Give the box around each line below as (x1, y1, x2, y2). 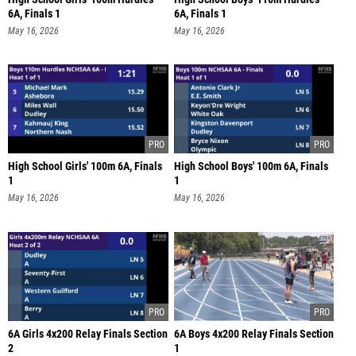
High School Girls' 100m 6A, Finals (8, 160, 162, 174)
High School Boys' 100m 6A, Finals (173, 160, 328, 174)
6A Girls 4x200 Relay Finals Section (8, 327, 168, 341)
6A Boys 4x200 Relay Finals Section (173, 327, 334, 341)
